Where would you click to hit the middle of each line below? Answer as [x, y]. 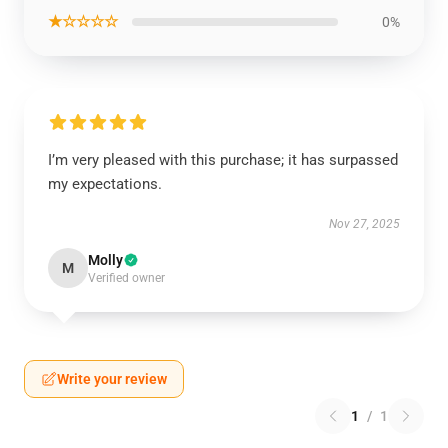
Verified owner [126, 278]
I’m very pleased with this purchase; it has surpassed [223, 160]
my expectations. [105, 184]
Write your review [112, 379]
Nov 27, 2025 [364, 224]
